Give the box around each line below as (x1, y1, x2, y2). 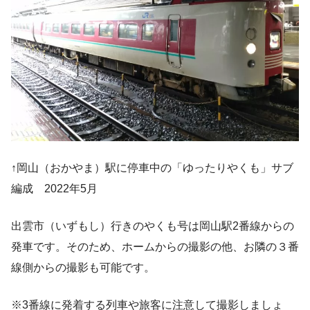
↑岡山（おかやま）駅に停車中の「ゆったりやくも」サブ (11, 161, 293, 174)
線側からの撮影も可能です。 (11, 261, 155, 273)
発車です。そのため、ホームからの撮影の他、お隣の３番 (11, 240, 299, 253)
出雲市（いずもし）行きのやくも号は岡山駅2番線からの (11, 219, 294, 232)
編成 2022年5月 (11, 182, 98, 194)
